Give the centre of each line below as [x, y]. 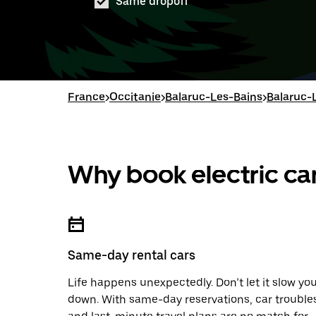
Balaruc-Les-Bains [214, 97]
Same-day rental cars [132, 255]
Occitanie [135, 97]
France [86, 97]
